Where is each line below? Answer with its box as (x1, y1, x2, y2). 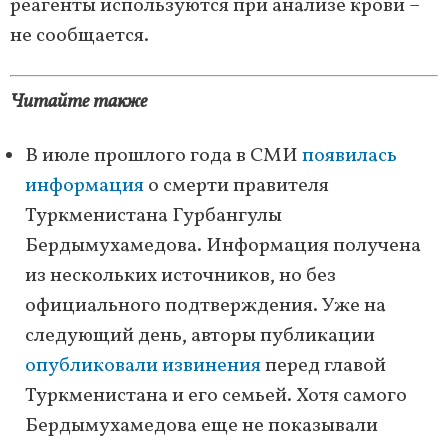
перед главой (261, 352, 386, 381)
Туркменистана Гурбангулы (25, 202, 282, 231)
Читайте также (10, 88, 147, 117)
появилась (302, 142, 397, 171)
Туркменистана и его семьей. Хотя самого (25, 382, 407, 411)
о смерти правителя (144, 172, 329, 201)
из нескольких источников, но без (25, 262, 336, 291)
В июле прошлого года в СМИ (25, 142, 302, 171)
